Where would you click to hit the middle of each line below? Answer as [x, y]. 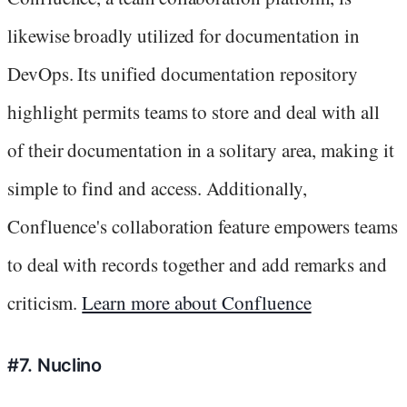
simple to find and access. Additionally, [157, 188]
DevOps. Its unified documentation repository [183, 73]
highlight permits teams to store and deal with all [194, 111]
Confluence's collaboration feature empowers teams [203, 226]
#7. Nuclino [55, 365]
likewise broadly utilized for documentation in [184, 35]
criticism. [45, 302]
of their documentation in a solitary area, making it [201, 149]
